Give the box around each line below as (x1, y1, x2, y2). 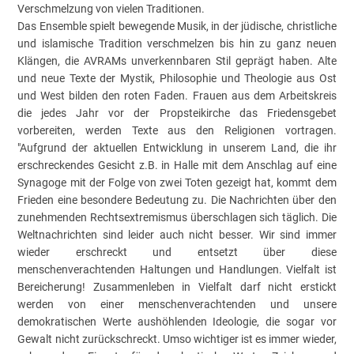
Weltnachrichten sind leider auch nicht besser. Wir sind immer (17, 228, 337, 241)
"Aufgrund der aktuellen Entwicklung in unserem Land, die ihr (17, 141, 337, 154)
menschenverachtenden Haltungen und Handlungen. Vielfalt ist (17, 262, 337, 276)
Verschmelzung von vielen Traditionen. (17, 2, 205, 15)
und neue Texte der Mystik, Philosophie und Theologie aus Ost (17, 71, 337, 85)
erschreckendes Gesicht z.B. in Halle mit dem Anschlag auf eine (17, 158, 337, 171)
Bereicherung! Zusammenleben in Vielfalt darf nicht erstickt (17, 280, 337, 293)
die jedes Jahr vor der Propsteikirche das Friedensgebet (17, 106, 337, 119)
